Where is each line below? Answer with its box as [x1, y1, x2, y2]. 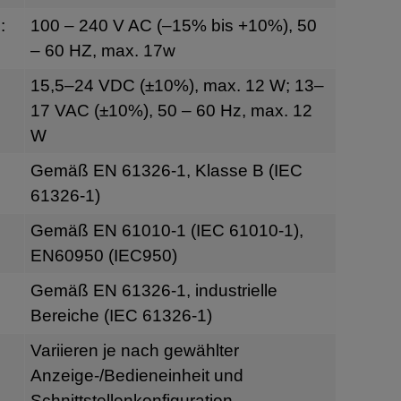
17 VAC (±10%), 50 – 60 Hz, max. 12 [30, 100, 312, 120]
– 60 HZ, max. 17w [30, 40, 175, 60]
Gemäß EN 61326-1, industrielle [30, 280, 277, 300]
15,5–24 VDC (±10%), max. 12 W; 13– [30, 75, 324, 95]
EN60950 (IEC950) [30, 245, 177, 265]
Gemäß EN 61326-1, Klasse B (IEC [30, 160, 303, 180]
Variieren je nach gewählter [30, 340, 239, 360]
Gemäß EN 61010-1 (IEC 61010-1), [30, 220, 303, 240]
